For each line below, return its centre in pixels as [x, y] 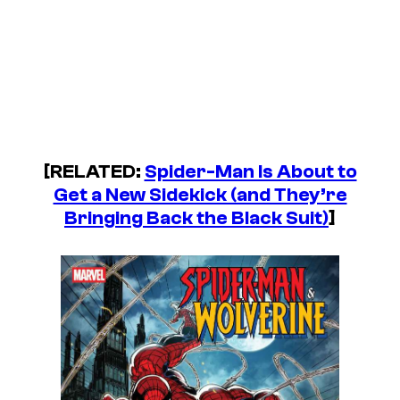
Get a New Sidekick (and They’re [200, 195]
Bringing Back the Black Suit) [196, 218]
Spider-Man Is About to [250, 172]
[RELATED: [94, 172]
